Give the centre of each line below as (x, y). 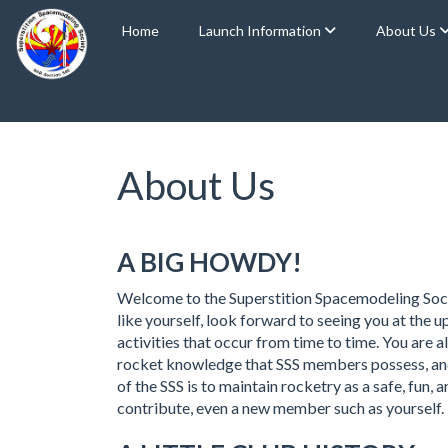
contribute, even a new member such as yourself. (280, 407)
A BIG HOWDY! (209, 262)
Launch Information (261, 30)
